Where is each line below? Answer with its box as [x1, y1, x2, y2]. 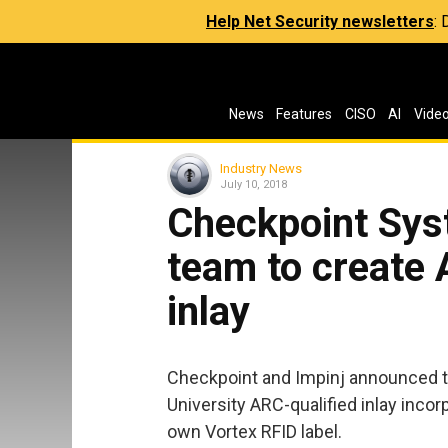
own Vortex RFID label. [167, 420, 342, 442]
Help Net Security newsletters [206, 12, 434, 31]
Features [276, 106, 333, 122]
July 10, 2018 [220, 177, 287, 191]
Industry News [220, 160, 302, 176]
